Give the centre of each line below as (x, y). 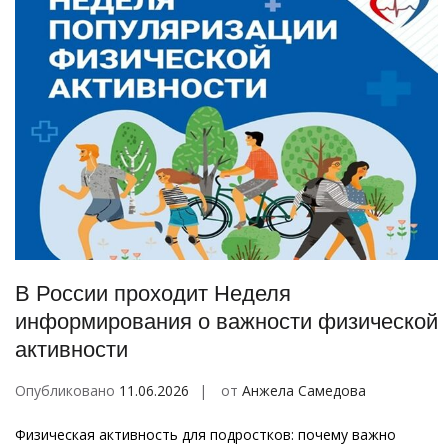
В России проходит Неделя (153, 294)
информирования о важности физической (226, 322)
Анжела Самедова (304, 391)
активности (71, 350)
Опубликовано (67, 391)
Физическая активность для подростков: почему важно (205, 435)
